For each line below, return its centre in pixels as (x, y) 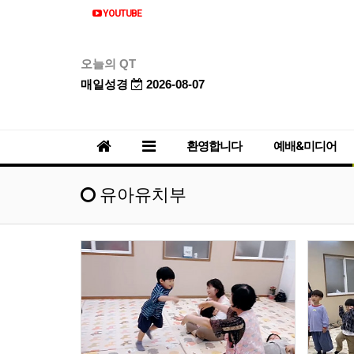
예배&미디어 (305, 146)
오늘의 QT (108, 64)
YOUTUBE (121, 13)
